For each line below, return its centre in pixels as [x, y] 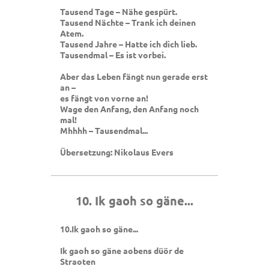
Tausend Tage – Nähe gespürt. [119, 12]
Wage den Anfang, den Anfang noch [129, 109]
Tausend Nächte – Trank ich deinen [128, 23]
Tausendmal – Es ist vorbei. [113, 55]
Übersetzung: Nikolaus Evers [117, 152]
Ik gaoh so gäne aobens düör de [122, 250]
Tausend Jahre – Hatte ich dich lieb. [128, 44]
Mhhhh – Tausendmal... [104, 131]
